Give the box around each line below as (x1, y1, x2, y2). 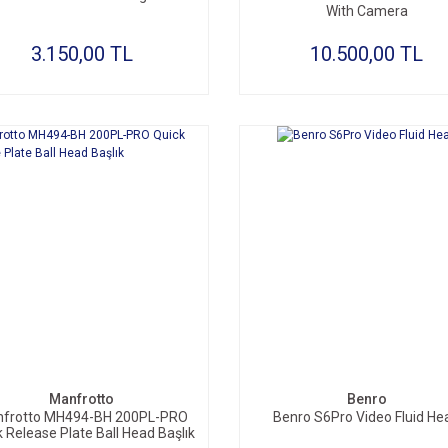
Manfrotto (49, 391, 114, 407)
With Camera (325, 3, 408, 19)
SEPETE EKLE (46, 342, 136, 360)
